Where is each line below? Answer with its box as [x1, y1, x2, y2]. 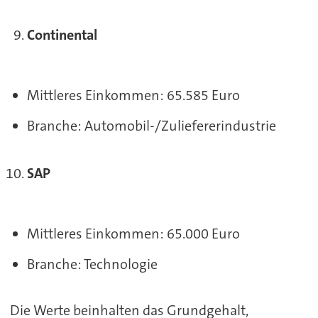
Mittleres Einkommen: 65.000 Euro [26, 224, 240, 243]
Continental [26, 26, 97, 45]
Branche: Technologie [26, 254, 158, 273]
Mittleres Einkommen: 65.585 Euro [26, 85, 240, 104]
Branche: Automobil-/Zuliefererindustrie [26, 116, 276, 135]
